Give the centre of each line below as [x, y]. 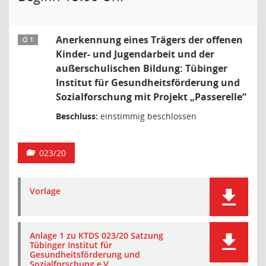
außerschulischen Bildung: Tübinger [142, 68]
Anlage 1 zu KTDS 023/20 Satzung [96, 235]
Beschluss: [77, 116]
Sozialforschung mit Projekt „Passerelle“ [151, 97]
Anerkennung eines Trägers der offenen [149, 40]
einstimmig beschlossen [147, 116]
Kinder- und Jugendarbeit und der [135, 54]
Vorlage [45, 191]
